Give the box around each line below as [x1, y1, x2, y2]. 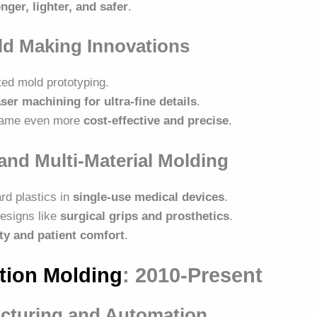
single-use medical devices [73, 190, 225, 204]
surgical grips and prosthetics [60, 209, 230, 223]
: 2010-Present [122, 264, 263, 287]
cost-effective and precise [83, 114, 229, 128]
